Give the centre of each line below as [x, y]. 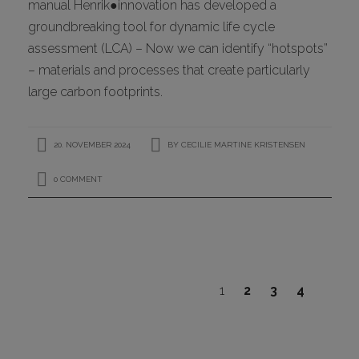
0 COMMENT [78, 179]
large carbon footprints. [95, 91]
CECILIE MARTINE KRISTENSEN [243, 144]
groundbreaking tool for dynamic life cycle [151, 26]
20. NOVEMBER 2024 [91, 144]
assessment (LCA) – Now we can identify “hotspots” [177, 48]
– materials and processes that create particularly [169, 70]
